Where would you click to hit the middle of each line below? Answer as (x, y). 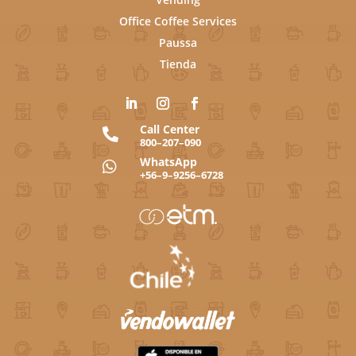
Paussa (178, 43)
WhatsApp (168, 162)
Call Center (170, 130)
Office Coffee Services (178, 21)
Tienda (178, 64)
